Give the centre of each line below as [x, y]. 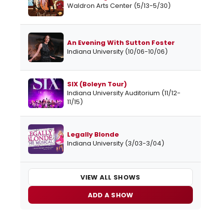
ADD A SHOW [110, 195]
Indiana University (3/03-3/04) [116, 144]
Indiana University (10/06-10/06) [117, 52]
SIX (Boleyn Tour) [97, 84]
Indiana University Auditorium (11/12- [124, 93]
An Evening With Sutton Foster [121, 43]
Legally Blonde [93, 135]
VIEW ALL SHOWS [110, 177]
